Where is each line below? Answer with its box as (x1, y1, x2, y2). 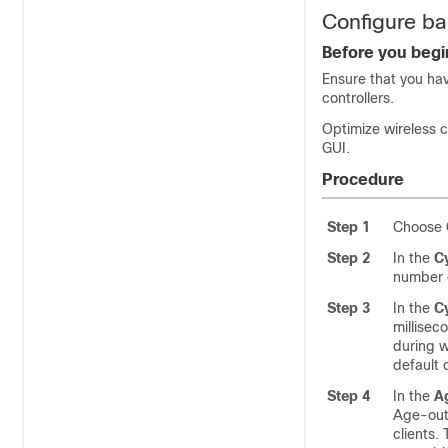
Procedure (322, 171, 404, 188)
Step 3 (327, 300, 370, 316)
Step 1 (327, 219, 370, 235)
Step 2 (327, 250, 370, 266)
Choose (393, 219, 446, 235)
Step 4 (327, 388, 370, 404)
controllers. (322, 90, 394, 106)
